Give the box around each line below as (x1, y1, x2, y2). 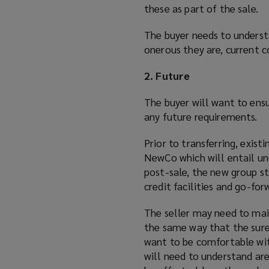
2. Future (144, 68, 190, 83)
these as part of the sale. (144, 1, 258, 16)
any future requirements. (144, 109, 258, 124)
